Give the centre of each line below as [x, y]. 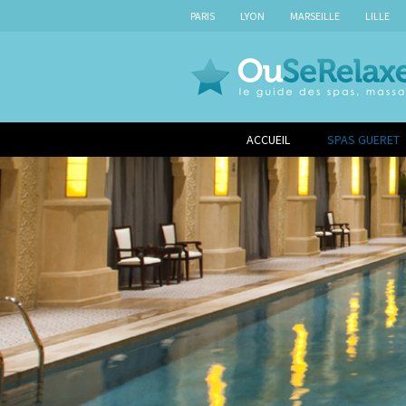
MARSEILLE [314, 16]
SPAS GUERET [363, 140]
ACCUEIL [268, 140]
